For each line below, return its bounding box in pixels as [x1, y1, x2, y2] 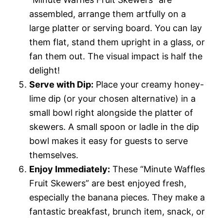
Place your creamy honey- [93, 79, 204, 90]
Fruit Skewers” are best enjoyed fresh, [29, 178, 186, 188]
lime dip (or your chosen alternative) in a [29, 93, 196, 104]
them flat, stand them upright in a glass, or [29, 36, 205, 47]
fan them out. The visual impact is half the [29, 51, 202, 61]
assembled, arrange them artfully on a [29, 8, 186, 19]
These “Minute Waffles [110, 163, 205, 174]
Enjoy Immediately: [29, 163, 110, 174]
